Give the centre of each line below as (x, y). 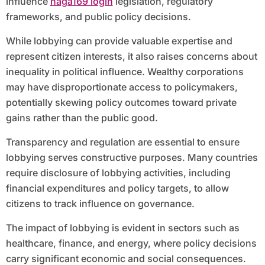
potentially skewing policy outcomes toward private (121, 103)
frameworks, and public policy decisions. (98, 17)
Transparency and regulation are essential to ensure (122, 142)
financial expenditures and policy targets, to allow (117, 188)
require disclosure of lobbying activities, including (118, 173)
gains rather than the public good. (82, 118)
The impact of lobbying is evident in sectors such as (122, 228)
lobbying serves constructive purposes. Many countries (132, 158)
